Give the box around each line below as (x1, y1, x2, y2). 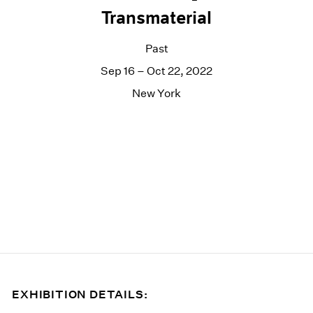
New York (132, 86, 181, 100)
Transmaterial (101, 7, 212, 29)
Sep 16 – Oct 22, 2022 (101, 64, 212, 78)
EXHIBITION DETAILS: (12, 287, 148, 301)
